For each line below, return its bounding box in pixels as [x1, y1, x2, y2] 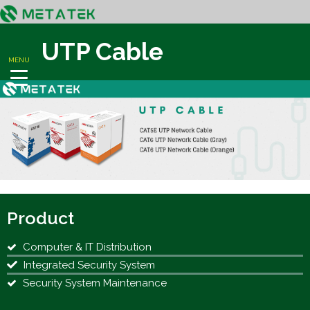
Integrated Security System [24, 258, 155, 271]
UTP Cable [42, 37, 163, 66]
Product [7, 208, 74, 229]
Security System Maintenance [23, 276, 167, 289]
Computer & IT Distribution [23, 240, 152, 253]
